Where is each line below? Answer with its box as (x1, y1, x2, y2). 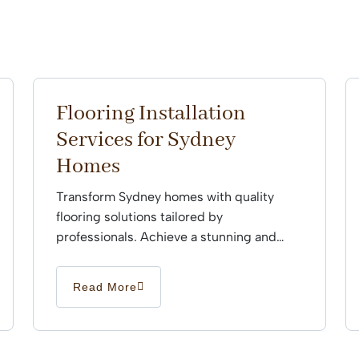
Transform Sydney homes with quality (56, 189, 274, 205)
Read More (73, 280, 137, 294)
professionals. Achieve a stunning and (56, 229, 276, 245)
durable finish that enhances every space (56, 249, 295, 265)
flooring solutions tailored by (56, 209, 223, 225)
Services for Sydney (56, 127, 236, 155)
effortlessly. (56, 269, 123, 285)
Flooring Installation (56, 100, 246, 128)
